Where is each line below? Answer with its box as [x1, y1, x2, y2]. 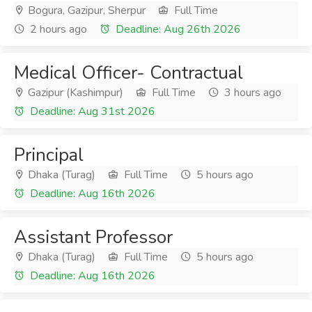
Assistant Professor [14, 225, 173, 249]
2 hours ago [27, 22, 87, 37]
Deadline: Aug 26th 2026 [113, 22, 241, 37]
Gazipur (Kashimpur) [25, 85, 123, 100]
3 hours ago [221, 85, 281, 100]
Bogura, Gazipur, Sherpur [25, 3, 146, 18]
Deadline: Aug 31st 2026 [27, 104, 155, 119]
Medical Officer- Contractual [14, 61, 243, 85]
